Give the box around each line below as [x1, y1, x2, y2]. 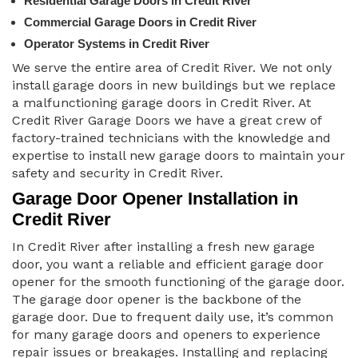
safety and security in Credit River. [12, 165, 223, 181]
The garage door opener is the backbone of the [12, 292, 301, 308]
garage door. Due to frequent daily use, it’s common [12, 309, 333, 325]
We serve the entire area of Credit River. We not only [12, 60, 332, 76]
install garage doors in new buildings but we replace [12, 78, 336, 93]
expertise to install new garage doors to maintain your [12, 148, 345, 164]
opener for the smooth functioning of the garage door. [12, 274, 344, 290]
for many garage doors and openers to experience [12, 327, 320, 343]
